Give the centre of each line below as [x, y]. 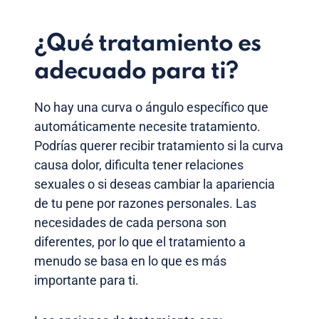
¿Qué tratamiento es [147, 44]
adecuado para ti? [136, 72]
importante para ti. [87, 280]
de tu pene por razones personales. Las [145, 203]
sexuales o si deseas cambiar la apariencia [155, 184]
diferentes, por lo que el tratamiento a [140, 241]
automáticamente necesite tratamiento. [147, 126]
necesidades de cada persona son [130, 222]
